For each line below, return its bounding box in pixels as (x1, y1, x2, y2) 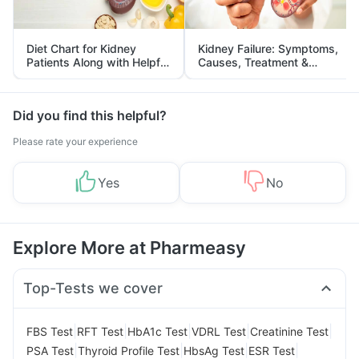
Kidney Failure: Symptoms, (198, 42, 338, 55)
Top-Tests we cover (23, 280, 163, 296)
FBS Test (26, 324, 73, 338)
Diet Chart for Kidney (26, 42, 136, 55)
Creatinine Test (250, 324, 329, 338)
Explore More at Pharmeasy (13, 237, 246, 258)
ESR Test (248, 343, 295, 357)
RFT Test (77, 324, 123, 338)
